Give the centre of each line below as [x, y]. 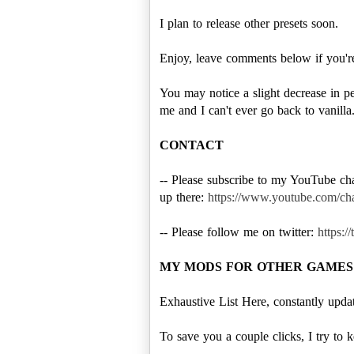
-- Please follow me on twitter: [239, 232]
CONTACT [192, 145]
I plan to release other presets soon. [249, 23]
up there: [184, 197]
